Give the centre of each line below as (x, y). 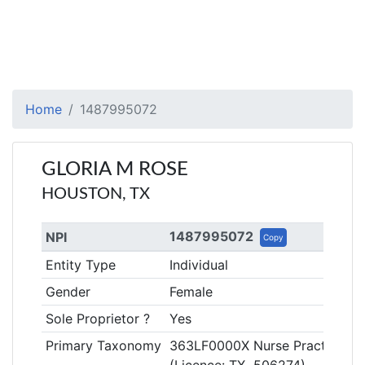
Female (191, 292)
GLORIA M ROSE (115, 169)
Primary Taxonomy (103, 345)
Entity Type (80, 265)
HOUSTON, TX (96, 194)
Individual (198, 265)
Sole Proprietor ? (97, 319)
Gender (68, 292)
